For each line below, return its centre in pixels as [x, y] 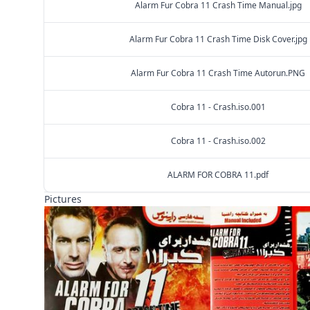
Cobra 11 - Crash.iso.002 [218, 141]
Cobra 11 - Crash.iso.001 [218, 107]
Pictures [63, 199]
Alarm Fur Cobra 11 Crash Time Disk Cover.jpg [218, 39]
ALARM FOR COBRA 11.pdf [218, 175]
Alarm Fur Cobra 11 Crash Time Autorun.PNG [218, 73]
